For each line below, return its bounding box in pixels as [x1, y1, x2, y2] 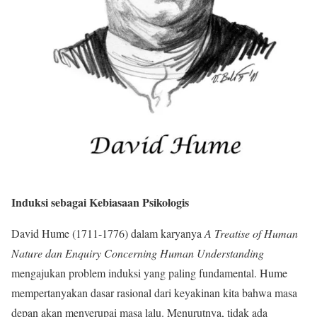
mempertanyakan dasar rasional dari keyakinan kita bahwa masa [11, 285, 297, 301]
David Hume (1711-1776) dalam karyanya [11, 226, 204, 241]
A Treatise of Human [204, 226, 298, 241]
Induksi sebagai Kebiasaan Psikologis [11, 194, 192, 211]
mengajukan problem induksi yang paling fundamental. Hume [11, 265, 287, 281]
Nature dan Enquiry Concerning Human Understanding [11, 246, 264, 261]
